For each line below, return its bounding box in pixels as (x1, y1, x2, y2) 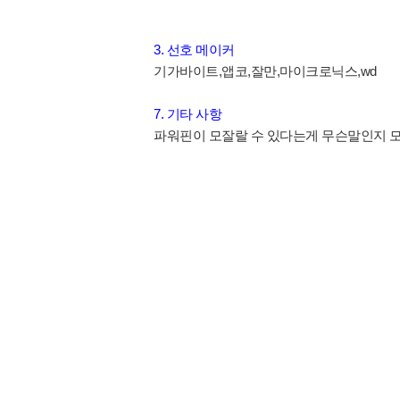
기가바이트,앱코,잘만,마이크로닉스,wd (154, 63, 377, 79)
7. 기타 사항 (154, 106, 221, 122)
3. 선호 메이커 (154, 42, 235, 58)
